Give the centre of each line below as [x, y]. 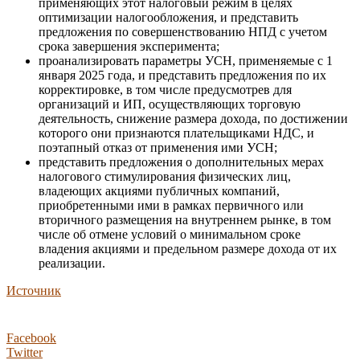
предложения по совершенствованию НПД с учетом [183, 32]
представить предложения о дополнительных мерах [181, 162]
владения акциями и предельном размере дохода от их [188, 249]
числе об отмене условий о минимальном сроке [170, 235]
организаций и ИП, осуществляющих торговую [170, 104]
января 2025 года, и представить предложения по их [182, 76]
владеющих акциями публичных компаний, [159, 191]
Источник [34, 291]
